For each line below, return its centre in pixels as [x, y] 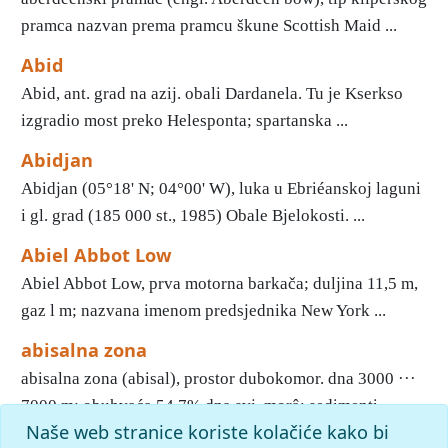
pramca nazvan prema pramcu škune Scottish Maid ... [209, 25]
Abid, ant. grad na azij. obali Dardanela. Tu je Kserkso [212, 93]
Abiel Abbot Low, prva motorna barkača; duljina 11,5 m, [219, 283]
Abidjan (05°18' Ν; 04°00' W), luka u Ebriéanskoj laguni [221, 188]
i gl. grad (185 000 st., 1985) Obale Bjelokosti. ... [193, 215]
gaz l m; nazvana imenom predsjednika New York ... [203, 310]
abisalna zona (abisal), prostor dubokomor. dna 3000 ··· [218, 378]
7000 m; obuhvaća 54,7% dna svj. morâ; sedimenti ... [207, 405]
